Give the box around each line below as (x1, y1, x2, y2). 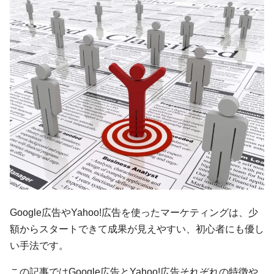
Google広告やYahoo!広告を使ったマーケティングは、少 (10, 207, 258, 218)
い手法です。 (10, 240, 68, 251)
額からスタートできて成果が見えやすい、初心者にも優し (10, 223, 264, 235)
